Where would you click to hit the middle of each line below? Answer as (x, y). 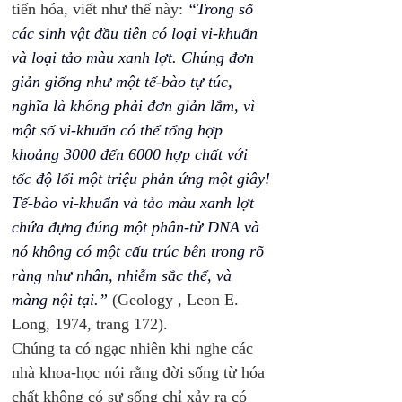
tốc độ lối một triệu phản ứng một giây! (143, 179)
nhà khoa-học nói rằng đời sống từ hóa (140, 372)
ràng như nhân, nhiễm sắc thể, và (124, 275)
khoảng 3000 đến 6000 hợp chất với (132, 154)
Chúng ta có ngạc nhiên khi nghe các (135, 348)
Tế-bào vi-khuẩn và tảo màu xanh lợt (135, 203)
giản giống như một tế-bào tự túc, (124, 82)
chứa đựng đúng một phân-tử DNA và (138, 227)
